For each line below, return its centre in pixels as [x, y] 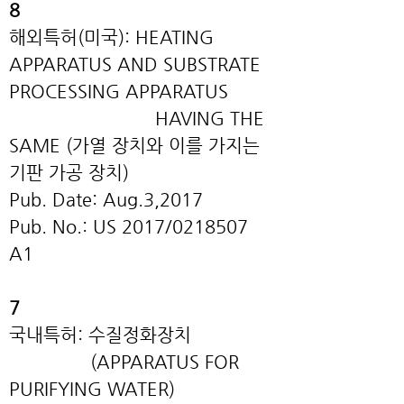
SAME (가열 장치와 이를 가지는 [134, 146]
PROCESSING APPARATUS [119, 92]
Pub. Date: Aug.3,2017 [106, 200]
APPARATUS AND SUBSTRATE [135, 64]
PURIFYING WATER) [92, 389]
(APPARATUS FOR [124, 362]
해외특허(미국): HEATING [111, 37]
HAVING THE [137, 119]
